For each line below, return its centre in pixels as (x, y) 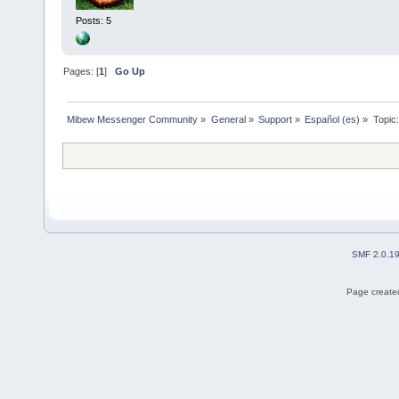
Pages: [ (81, 71)
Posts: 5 (93, 21)
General (228, 120)
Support (275, 120)
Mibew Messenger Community (133, 120)
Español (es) (333, 120)
